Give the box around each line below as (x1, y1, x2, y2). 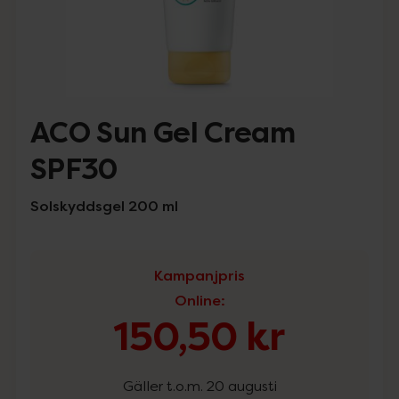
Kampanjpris (154, 265, 245, 285)
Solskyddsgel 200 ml (30, 196, 178, 216)
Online (174, 290, 221, 310)
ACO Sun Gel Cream (30, 115, 296, 151)
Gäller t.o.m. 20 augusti (122, 377, 277, 395)
